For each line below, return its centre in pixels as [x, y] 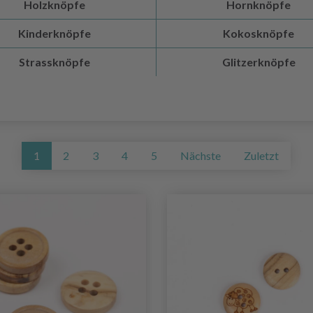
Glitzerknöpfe [259, 62]
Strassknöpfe [54, 62]
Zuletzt [261, 156]
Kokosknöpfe [259, 34]
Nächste [201, 156]
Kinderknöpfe [54, 34]
